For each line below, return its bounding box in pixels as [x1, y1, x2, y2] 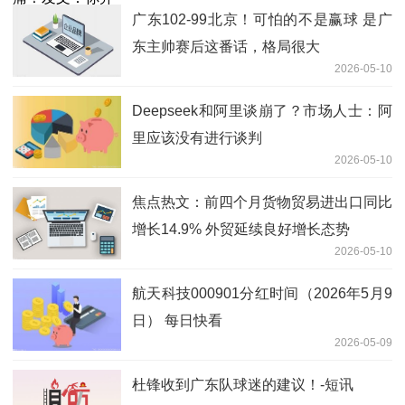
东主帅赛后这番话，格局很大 [132, 39, 320, 55]
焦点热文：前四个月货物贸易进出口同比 [132, 194, 392, 211]
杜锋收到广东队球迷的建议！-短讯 [132, 377, 353, 393]
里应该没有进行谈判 [132, 130, 262, 146]
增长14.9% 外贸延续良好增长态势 [132, 221, 350, 238]
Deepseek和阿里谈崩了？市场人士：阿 [132, 103, 392, 119]
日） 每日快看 [132, 313, 222, 329]
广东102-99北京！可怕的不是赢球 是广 [132, 12, 392, 28]
